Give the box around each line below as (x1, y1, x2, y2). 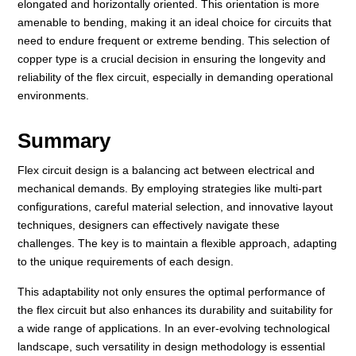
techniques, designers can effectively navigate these (17, 219, 281, 232)
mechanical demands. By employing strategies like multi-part (17, 182, 323, 195)
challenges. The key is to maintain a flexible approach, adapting (17, 237, 338, 250)
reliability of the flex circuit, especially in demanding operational (17, 71, 334, 84)
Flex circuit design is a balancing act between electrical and (17, 164, 315, 177)
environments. (17, 89, 90, 103)
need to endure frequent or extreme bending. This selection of (17, 34, 331, 48)
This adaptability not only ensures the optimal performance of (17, 285, 326, 299)
